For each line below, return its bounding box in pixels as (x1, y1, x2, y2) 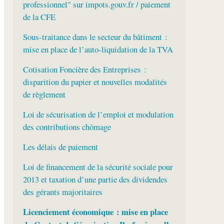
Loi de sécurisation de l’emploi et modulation (22, 108, 173, 120)
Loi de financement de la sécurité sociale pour (22, 161, 173, 173)
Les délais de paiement (22, 141, 98, 153)
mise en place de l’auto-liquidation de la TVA (22, 43, 173, 55)
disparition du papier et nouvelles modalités (22, 76, 167, 88)
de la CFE (22, 11, 55, 23)
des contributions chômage (22, 121, 111, 133)
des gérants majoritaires (22, 186, 102, 198)
